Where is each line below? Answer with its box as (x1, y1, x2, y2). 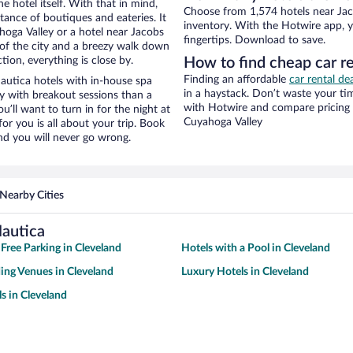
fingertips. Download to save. (184, 35, 325, 46)
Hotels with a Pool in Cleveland (181, 243, 330, 255)
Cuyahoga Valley (184, 117, 262, 128)
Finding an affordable (184, 74, 289, 86)
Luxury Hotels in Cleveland (181, 266, 309, 278)
